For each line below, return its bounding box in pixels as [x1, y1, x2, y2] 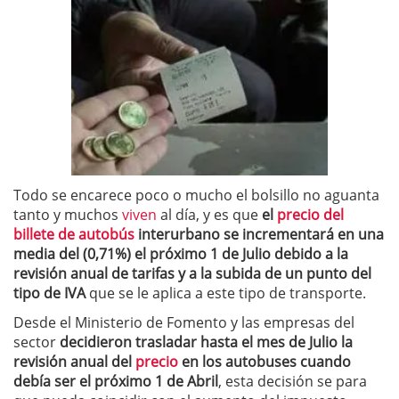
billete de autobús [13, 224, 134, 245]
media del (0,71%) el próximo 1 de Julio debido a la [13, 244, 348, 265]
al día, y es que [157, 205, 262, 225]
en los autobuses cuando [178, 352, 351, 372]
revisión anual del [13, 352, 135, 372]
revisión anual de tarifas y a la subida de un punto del [13, 264, 371, 284]
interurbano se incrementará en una [134, 224, 384, 245]
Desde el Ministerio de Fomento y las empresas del [13, 313, 354, 333]
